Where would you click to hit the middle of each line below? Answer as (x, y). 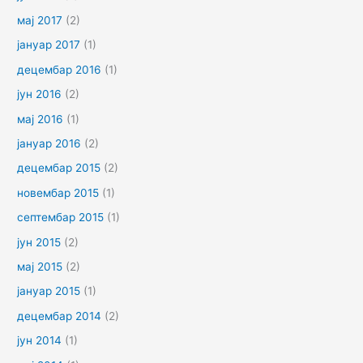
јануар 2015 (49, 291)
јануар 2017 (49, 45)
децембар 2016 (60, 69)
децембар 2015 (59, 168)
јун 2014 (40, 341)
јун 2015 (39, 242)
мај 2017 (40, 20)
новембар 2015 (58, 192)
